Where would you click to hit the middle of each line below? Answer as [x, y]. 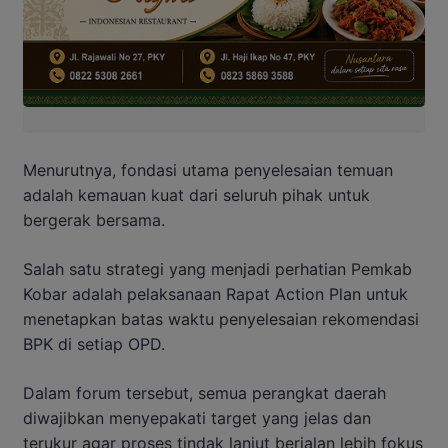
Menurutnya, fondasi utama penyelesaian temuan [208, 169]
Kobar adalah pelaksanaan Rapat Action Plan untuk [215, 293]
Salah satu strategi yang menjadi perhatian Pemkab [217, 268]
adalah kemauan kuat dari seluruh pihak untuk [196, 194]
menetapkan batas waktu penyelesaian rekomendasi [221, 318]
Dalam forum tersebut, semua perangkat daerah [204, 392]
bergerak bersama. [94, 219]
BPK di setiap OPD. [94, 343]
